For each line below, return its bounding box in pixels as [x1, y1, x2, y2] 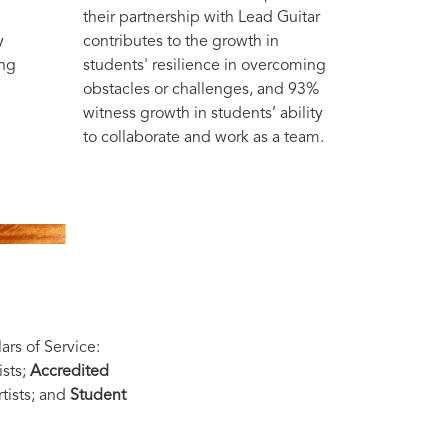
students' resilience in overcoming [82, 57, 326, 74]
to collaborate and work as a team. [82, 129, 324, 146]
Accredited [30, 363, 109, 380]
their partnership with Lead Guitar [82, 9, 320, 26]
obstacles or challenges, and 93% [82, 81, 319, 98]
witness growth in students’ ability [82, 105, 323, 122]
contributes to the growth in [82, 33, 279, 50]
